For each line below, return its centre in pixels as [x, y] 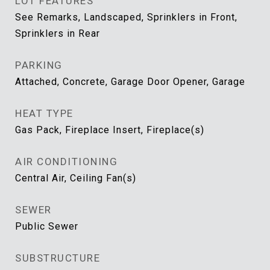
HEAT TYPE [44, 113]
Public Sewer [47, 226]
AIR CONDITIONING [66, 162]
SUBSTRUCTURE [58, 258]
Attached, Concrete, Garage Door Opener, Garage [130, 82]
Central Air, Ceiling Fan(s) [76, 178]
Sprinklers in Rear [58, 33]
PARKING [39, 65]
